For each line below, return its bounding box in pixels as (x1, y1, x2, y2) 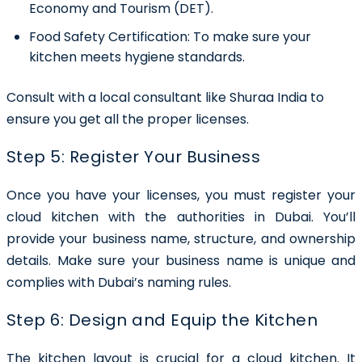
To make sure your (190, 27, 311, 46)
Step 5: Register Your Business (6, 145, 261, 168)
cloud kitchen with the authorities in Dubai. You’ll (6, 207, 356, 226)
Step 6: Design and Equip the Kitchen (6, 308, 318, 331)
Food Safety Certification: (29, 27, 190, 46)
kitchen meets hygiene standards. (29, 47, 245, 66)
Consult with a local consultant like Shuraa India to (6, 87, 324, 107)
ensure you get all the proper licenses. (6, 109, 249, 128)
